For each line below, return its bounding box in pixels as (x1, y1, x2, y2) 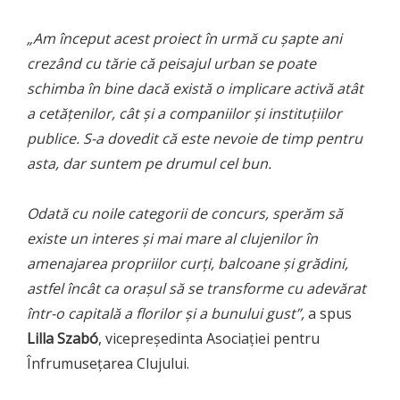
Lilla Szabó (27, 328, 98, 348)
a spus (304, 303, 352, 323)
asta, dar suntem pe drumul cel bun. (27, 153, 271, 173)
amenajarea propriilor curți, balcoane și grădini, (27, 253, 348, 273)
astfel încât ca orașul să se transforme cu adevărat (27, 278, 366, 298)
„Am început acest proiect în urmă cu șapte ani (27, 28, 342, 48)
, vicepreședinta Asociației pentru (98, 328, 320, 348)
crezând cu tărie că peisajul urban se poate (27, 53, 316, 73)
